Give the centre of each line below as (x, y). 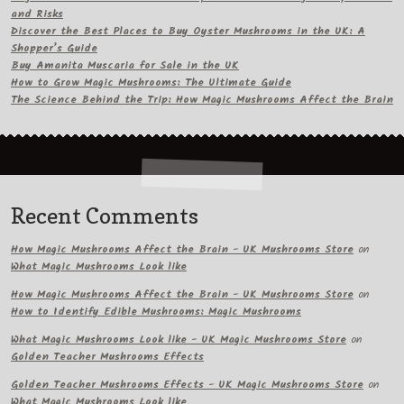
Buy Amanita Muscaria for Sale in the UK (124, 66)
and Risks (37, 14)
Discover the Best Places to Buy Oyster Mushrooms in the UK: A (188, 32)
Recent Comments (104, 216)
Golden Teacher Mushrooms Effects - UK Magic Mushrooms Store (187, 384)
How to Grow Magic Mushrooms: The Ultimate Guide (151, 83)
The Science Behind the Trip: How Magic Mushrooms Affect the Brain (202, 100)
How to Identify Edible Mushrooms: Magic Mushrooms (156, 311)
